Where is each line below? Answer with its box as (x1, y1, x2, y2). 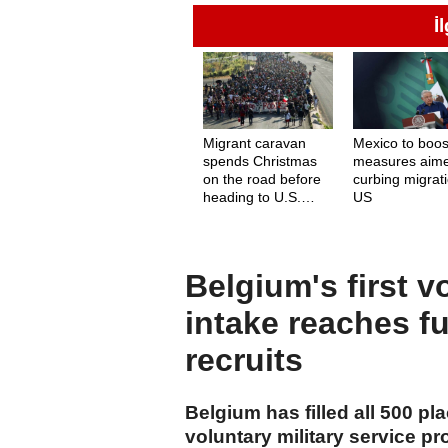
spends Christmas (203, 152, 317, 169)
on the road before (203, 170, 321, 187)
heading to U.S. (203, 188, 301, 205)
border (203, 206, 245, 223)
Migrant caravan (203, 134, 306, 151)
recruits (185, 342, 303, 379)
